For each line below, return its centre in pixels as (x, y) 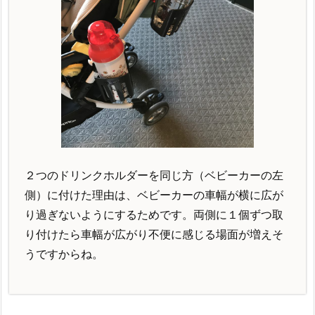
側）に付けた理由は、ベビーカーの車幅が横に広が (154, 195)
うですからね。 (64, 254)
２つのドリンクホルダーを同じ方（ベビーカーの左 (154, 175)
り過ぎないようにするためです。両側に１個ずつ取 (154, 215)
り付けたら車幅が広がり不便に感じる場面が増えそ (154, 234)
